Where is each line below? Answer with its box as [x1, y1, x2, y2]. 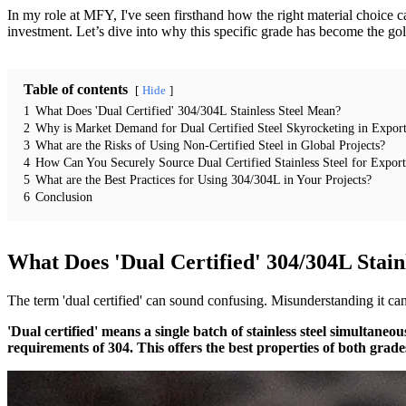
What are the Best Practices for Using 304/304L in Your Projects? [35, 171, 372, 187]
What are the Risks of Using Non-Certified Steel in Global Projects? [35, 137, 385, 152]
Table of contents [24, 81, 128, 97]
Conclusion [35, 188, 92, 204]
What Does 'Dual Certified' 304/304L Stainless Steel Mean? [35, 102, 341, 118]
